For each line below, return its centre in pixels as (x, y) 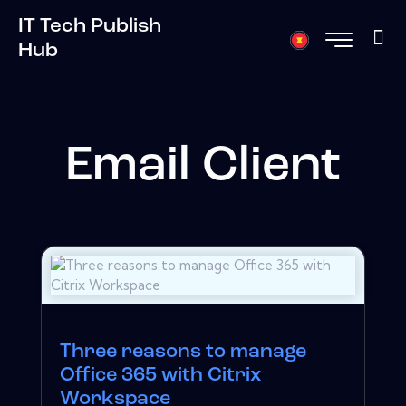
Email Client (203, 168)
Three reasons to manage (183, 352)
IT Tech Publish (90, 26)
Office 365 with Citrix (161, 375)
